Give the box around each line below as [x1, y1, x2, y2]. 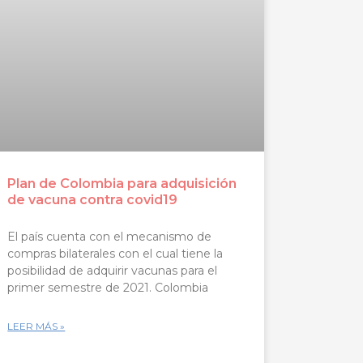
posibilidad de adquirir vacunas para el [7, 263, 218, 279]
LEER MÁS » [7, 320, 66, 333]
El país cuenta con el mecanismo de [7, 229, 212, 245]
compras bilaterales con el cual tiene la [7, 246, 224, 262]
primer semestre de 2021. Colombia [7, 280, 209, 296]
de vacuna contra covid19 [7, 192, 178, 208]
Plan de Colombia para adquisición [7, 176, 237, 192]
